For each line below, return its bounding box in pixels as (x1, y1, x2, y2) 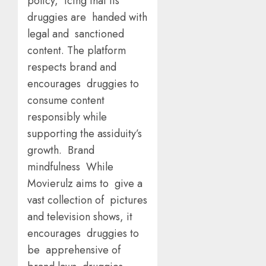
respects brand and (27, 59, 116, 75)
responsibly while (27, 109, 107, 125)
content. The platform (27, 43, 126, 59)
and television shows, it (27, 209, 132, 225)
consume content (27, 93, 104, 109)
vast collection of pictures (27, 192, 147, 208)
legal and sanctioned (27, 26, 124, 42)
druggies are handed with (27, 9, 147, 26)
